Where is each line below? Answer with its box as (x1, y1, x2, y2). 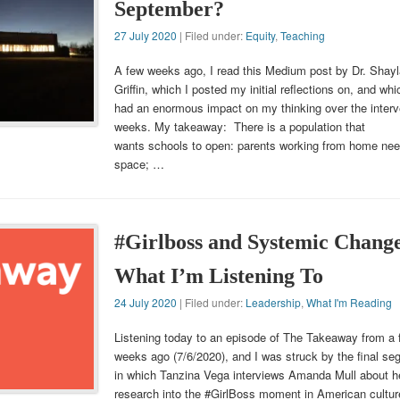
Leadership (245, 294, 301, 310)
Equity (245, 27, 275, 43)
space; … (113, 154, 164, 172)
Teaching (279, 27, 325, 43)
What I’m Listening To (113, 263, 323, 287)
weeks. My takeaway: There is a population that (113, 117, 365, 135)
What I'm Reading (305, 294, 392, 310)
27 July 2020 (113, 27, 177, 43)
